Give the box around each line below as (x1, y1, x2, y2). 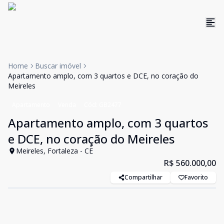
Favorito (184, 173, 208, 181)
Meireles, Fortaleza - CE (16, 146, 93, 155)
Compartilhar (124, 173, 162, 181)
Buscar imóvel (35, 61, 81, 70)
